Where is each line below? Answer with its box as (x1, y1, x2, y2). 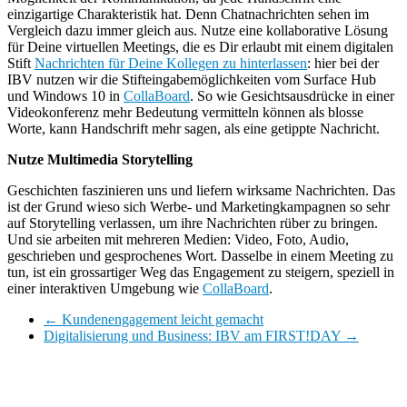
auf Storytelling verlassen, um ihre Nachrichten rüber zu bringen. (7, 215, 378, 232)
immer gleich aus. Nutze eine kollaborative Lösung (96, 23, 388, 39)
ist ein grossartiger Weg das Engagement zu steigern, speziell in (29, 264, 394, 281)
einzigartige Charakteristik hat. (7, 6, 185, 23)
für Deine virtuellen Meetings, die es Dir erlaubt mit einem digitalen (7, 39, 393, 55)
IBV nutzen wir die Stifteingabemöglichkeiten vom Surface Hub (7, 72, 376, 88)
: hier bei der (307, 55, 379, 72)
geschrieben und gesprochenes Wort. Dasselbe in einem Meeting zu (7, 248, 393, 264)
